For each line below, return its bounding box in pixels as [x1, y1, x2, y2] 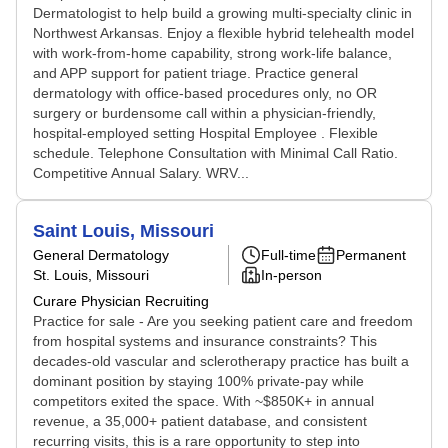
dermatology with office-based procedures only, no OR [33, 85, 377, 101]
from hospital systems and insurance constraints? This [33, 333, 377, 349]
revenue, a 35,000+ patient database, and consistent [33, 413, 367, 429]
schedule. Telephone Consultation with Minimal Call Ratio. [33, 145, 398, 161]
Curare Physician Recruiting [33, 293, 209, 309]
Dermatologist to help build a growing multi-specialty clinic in [33, 5, 412, 21]
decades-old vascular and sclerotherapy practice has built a [33, 353, 409, 369]
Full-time [261, 247, 316, 263]
